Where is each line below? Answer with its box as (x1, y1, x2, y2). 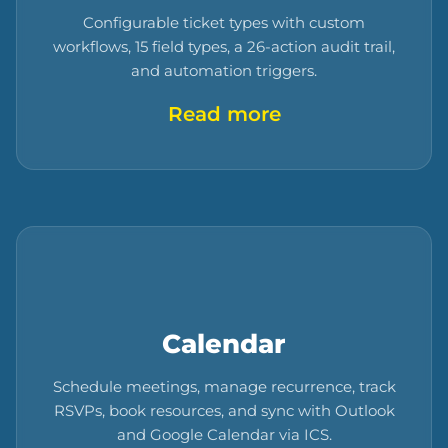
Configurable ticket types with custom (83, 13, 365, 33)
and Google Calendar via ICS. (116, 425, 332, 445)
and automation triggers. (131, 61, 317, 81)
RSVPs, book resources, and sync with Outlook (53, 401, 395, 421)
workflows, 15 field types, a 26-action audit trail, (53, 37, 395, 57)
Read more (167, 102, 281, 127)
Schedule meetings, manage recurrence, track (52, 377, 396, 397)
